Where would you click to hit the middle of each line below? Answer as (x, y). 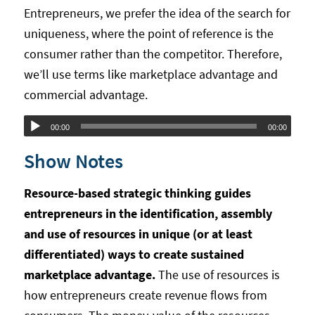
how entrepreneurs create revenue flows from (145, 295)
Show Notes (73, 161)
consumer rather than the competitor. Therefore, (153, 54)
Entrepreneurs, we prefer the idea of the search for (157, 13)
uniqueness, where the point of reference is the (148, 34)
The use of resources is (219, 274)
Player (39, 146)
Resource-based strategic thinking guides (137, 193)
